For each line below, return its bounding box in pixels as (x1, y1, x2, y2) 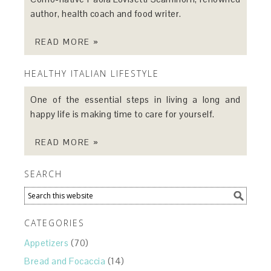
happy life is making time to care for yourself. (30, 108, 215, 120)
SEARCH (24, 168, 63, 180)
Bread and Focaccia (24, 255, 106, 267)
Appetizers (24, 237, 69, 249)
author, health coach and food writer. (30, 7, 181, 19)
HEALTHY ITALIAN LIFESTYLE (24, 67, 160, 79)
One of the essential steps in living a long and (30, 93, 241, 105)
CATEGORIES (24, 217, 85, 229)
